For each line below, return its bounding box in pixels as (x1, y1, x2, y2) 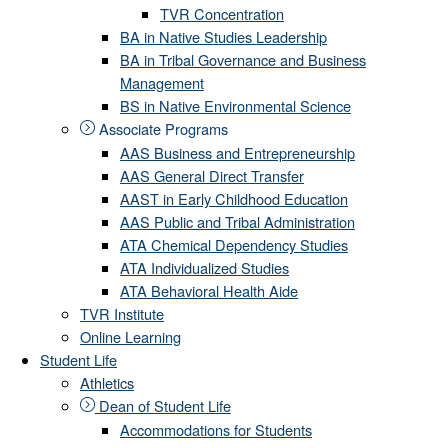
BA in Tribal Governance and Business (120, 48, 366, 70)
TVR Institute (80, 302, 164, 324)
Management (120, 71, 204, 93)
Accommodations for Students (120, 418, 312, 440)
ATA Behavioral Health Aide (120, 279, 298, 301)
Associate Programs (94, 117, 228, 139)
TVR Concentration (160, 2, 284, 24)
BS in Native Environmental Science (120, 94, 351, 116)
